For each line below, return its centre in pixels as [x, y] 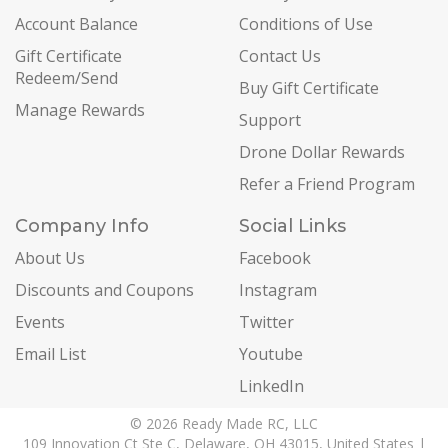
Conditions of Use [306, 24]
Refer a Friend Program [327, 184]
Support [270, 120]
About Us [50, 258]
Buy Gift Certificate [309, 88]
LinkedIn [271, 386]
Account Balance [76, 24]
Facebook [275, 258]
